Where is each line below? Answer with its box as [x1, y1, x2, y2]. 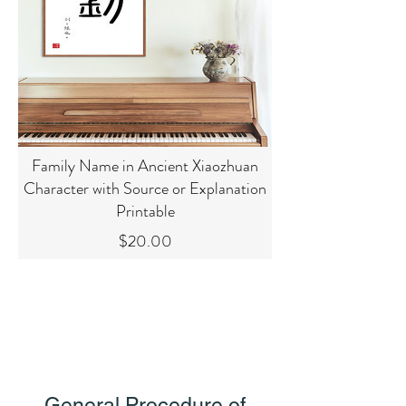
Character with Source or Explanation [24, 177, 266, 200]
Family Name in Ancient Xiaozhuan [32, 154, 258, 178]
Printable [115, 199, 175, 223]
